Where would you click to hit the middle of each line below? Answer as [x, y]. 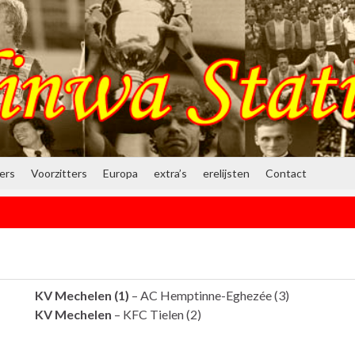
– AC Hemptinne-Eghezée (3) [210, 295]
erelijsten [226, 173]
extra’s [170, 173]
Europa [120, 173]
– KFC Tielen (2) [157, 314]
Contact [286, 173]
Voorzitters [59, 173]
